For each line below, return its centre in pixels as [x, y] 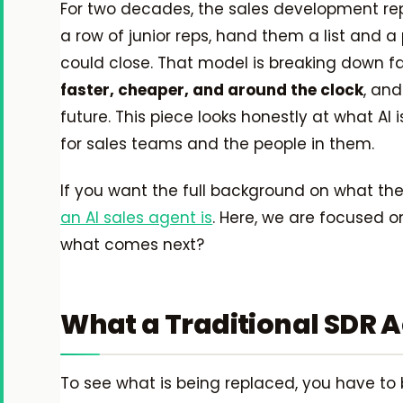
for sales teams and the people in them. [218, 143]
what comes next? [133, 244]
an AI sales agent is [137, 217]
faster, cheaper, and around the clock [212, 90]
